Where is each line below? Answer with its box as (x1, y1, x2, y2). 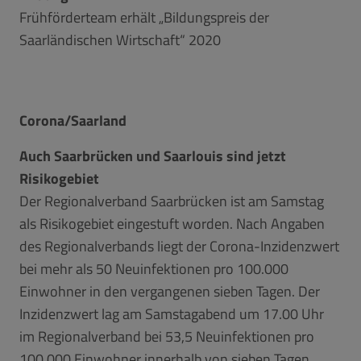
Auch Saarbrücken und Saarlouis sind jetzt (19, 144, 286, 167)
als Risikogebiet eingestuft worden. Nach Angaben (19, 212, 325, 234)
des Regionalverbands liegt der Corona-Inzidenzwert (19, 234, 339, 257)
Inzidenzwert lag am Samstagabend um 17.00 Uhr (19, 302, 324, 325)
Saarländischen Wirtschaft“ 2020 (19, 28, 221, 51)
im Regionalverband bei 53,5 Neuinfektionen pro (19, 325, 314, 347)
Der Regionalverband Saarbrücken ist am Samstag (19, 189, 324, 212)
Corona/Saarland (19, 109, 127, 131)
